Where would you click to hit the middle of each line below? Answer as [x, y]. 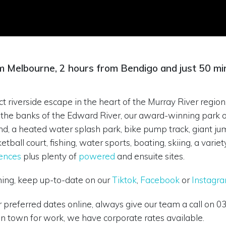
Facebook [161, 180]
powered [97, 156]
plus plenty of [50, 156]
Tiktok [124, 180]
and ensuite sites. [151, 156]
